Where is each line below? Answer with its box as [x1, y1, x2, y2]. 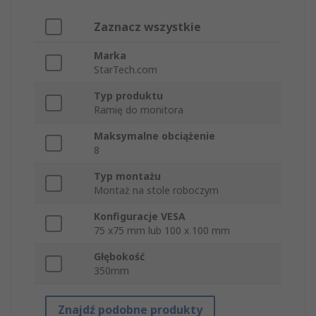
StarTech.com [94, 63, 157, 77]
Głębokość [94, 250, 145, 264]
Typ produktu [94, 89, 163, 103]
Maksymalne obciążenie [94, 129, 215, 143]
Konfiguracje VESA [94, 209, 186, 224]
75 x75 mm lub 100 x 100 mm [94, 224, 230, 238]
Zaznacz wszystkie [94, 19, 201, 35]
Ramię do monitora [94, 103, 183, 117]
